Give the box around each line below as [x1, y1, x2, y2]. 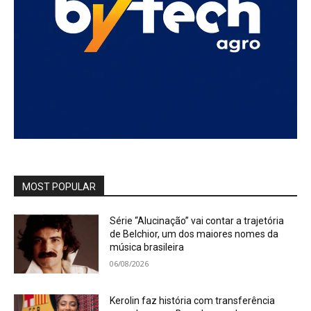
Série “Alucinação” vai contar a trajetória [110, 215, 285, 226]
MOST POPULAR [22, 180, 96, 192]
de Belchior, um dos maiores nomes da [110, 228, 279, 239]
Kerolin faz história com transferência [110, 295, 276, 307]
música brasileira [110, 241, 185, 253]
